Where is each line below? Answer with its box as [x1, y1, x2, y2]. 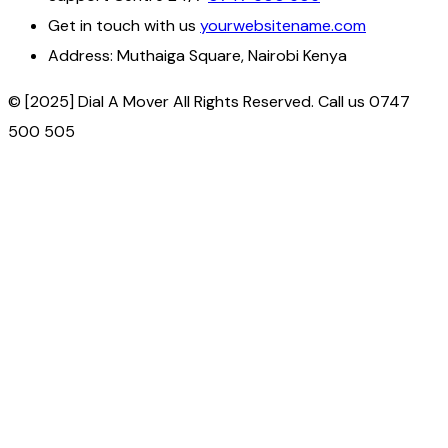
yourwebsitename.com [200, 14, 366, 36]
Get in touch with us [48, 14, 196, 36]
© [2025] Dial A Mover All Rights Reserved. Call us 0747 [8, 90, 410, 112]
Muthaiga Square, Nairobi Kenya [113, 44, 347, 66]
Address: [48, 44, 113, 66]
